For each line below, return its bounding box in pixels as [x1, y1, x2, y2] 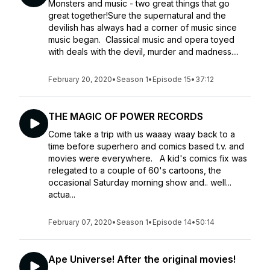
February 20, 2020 [48, 75, 112, 84]
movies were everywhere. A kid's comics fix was [48, 153, 247, 163]
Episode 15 [152, 75, 191, 84]
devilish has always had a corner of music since [48, 22, 237, 33]
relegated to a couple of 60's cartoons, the [48, 165, 221, 175]
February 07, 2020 [48, 218, 112, 227]
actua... [48, 189, 75, 199]
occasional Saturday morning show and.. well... [48, 177, 231, 187]
